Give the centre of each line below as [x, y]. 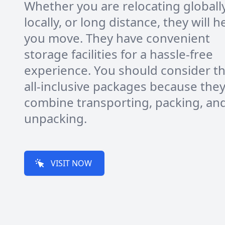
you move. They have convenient [117, 38]
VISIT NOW [71, 163]
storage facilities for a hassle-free [119, 54]
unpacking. [55, 118]
